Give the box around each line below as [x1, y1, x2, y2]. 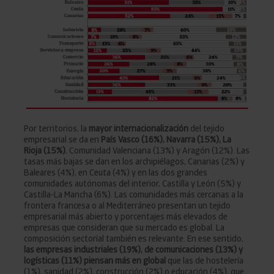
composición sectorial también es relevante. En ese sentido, [24, 233, 243, 245]
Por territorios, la [24, 123, 89, 135]
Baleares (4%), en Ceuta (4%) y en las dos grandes [24, 167, 207, 179]
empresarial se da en [24, 134, 101, 146]
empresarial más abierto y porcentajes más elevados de [24, 211, 228, 223]
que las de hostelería [166, 255, 243, 267]
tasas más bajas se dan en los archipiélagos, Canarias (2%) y [24, 156, 245, 168]
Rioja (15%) [24, 145, 65, 157]
